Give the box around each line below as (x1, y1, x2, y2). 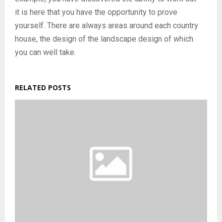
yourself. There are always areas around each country (15, 21, 198, 30)
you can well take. (15, 48, 76, 57)
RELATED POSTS (15, 83, 71, 92)
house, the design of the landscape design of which (15, 34, 193, 44)
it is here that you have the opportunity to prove (15, 7, 177, 17)
